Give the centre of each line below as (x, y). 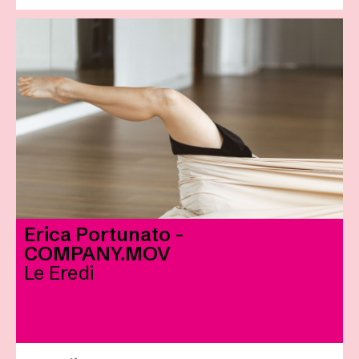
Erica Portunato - (104, 235)
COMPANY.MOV (97, 254)
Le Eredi (59, 273)
